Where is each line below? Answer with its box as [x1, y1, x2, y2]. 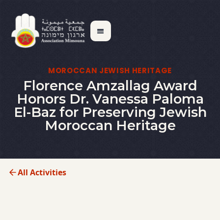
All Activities [18, 167, 66, 178]
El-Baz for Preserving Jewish [13, 104, 207, 120]
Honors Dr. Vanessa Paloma [16, 90, 204, 107]
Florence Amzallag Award [23, 77, 197, 94]
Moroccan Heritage [44, 117, 176, 134]
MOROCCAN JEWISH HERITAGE [48, 65, 172, 76]
